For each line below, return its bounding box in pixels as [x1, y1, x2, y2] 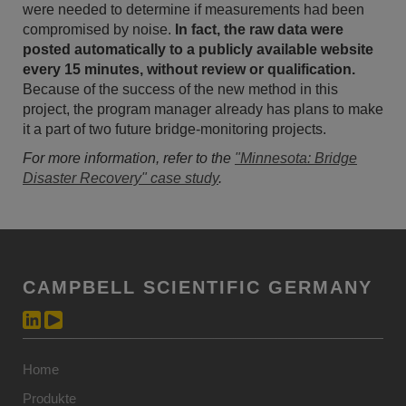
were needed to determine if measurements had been [23, 2, 364, 18]
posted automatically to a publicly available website [23, 42, 373, 58]
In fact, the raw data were [175, 22, 343, 38]
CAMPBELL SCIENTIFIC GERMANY [23, 277, 372, 298]
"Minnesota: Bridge [235, 150, 357, 167]
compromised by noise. [23, 22, 175, 38]
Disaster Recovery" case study [23, 170, 218, 187]
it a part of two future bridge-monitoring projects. [23, 121, 326, 138]
